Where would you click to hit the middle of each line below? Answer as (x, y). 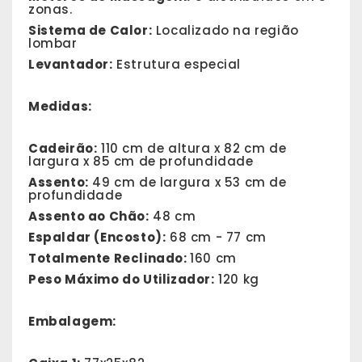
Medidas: (60, 107)
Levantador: (71, 65)
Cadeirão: (63, 149)
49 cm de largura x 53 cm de (187, 183)
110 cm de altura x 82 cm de (192, 149)
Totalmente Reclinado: (109, 259)
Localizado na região (225, 31)
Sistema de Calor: (90, 31)
